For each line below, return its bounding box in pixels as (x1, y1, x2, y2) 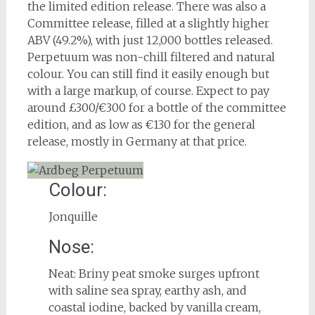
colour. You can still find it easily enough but (27, 67, 269, 82)
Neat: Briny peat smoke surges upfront (48, 266, 259, 281)
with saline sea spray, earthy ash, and (48, 283, 247, 297)
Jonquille (48, 209, 98, 224)
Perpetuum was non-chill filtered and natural (27, 50, 275, 65)
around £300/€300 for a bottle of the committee (27, 101, 286, 115)
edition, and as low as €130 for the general (27, 117, 255, 132)
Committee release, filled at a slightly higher (27, 16, 269, 31)
